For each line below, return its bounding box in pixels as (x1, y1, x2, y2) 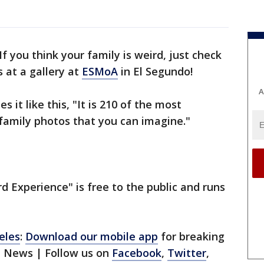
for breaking (158, 229, 225, 243)
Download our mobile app (25, 229, 158, 243)
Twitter (167, 246, 206, 260)
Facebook (112, 246, 161, 260)
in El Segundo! (118, 64, 193, 78)
